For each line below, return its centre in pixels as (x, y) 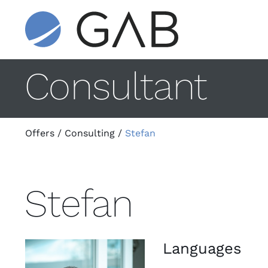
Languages (202, 249)
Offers (40, 133)
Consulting (90, 133)
